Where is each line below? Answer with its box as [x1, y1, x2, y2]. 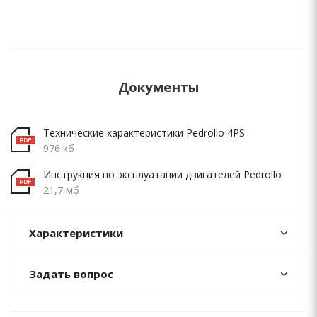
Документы [118, 78, 199, 96]
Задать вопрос [29, 267, 113, 281]
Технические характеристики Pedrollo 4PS [43, 126, 245, 139]
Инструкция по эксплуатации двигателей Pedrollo [43, 168, 282, 181]
